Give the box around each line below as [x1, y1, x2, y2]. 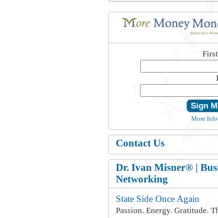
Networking [116, 173, 168, 185]
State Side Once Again [116, 194, 200, 204]
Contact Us [116, 137, 164, 149]
